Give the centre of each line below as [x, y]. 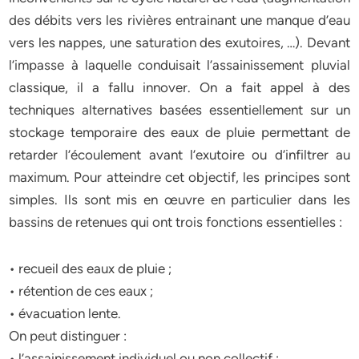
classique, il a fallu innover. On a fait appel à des [179, 87]
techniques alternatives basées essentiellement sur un [179, 110]
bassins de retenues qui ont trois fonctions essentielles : [176, 222]
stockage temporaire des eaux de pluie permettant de [179, 132]
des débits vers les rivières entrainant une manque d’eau [179, 20]
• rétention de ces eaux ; [81, 291]
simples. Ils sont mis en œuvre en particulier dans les [179, 200]
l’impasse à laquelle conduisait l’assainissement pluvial [179, 65]
